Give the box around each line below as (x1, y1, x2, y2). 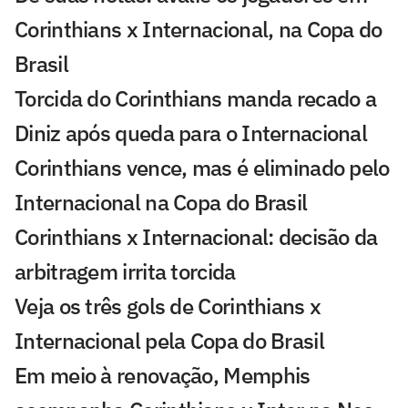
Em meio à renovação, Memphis (15, 361, 311, 391)
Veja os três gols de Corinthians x (15, 291, 321, 321)
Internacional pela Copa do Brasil (15, 326, 324, 356)
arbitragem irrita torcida (15, 257, 236, 287)
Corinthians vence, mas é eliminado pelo (15, 153, 390, 183)
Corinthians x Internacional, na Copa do (15, 15, 382, 45)
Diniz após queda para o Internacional (15, 118, 368, 148)
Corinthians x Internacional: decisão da (15, 222, 378, 252)
